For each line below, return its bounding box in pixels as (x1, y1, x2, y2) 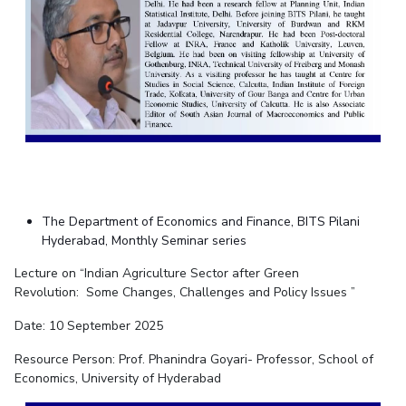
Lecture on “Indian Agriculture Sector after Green (14, 265, 299, 283)
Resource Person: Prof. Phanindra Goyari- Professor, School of (14, 351, 373, 369)
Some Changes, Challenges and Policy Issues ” (85, 284, 355, 302)
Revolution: (14, 284, 79, 302)
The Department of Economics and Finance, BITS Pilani (41, 213, 360, 231)
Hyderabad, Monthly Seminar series (41, 232, 246, 250)
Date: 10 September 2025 (14, 317, 163, 335)
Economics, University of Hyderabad (14, 370, 221, 388)
